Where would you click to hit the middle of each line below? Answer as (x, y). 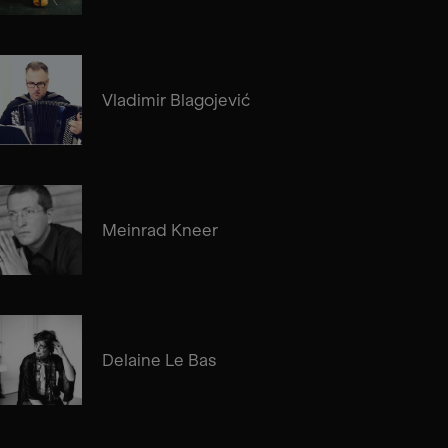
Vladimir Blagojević (175, 99)
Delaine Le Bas (158, 359)
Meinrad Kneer (159, 229)
